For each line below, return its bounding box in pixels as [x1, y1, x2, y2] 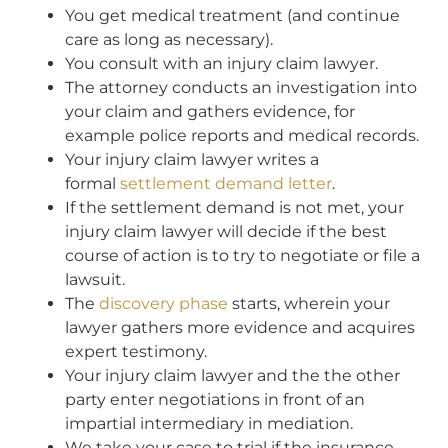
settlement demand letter [120, 174, 332, 194]
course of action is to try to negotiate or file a [65, 246, 420, 266]
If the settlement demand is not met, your [65, 198, 404, 218]
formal [65, 174, 120, 194]
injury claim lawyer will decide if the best [65, 222, 387, 242]
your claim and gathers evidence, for [65, 102, 355, 122]
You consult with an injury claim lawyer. [65, 54, 378, 74]
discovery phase [99, 294, 228, 314]
